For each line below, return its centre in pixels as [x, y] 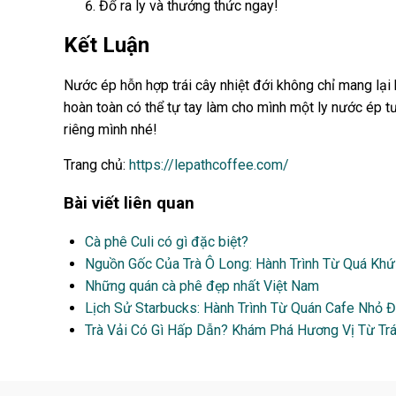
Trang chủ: [96, 165]
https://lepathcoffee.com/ [209, 165]
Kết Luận [107, 46]
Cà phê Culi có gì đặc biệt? [167, 242]
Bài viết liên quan [129, 203]
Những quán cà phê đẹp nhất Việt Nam [202, 286]
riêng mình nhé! [110, 129]
